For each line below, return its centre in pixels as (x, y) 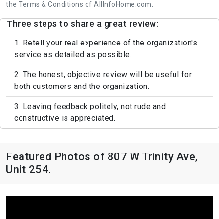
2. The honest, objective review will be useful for (103, 75)
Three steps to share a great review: (82, 24)
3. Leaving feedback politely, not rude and (90, 107)
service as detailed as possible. (73, 55)
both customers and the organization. (82, 87)
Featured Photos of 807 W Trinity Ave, (102, 157)
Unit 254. (29, 170)
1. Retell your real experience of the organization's (106, 43)
